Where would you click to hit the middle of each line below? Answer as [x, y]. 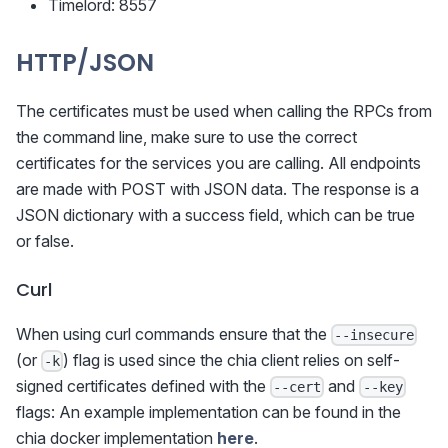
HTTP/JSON [85, 62]
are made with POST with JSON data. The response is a [217, 188]
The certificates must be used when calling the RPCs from [224, 110]
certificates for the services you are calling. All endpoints [218, 162]
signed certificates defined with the [143, 386]
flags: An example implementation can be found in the [208, 412]
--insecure [374, 334]
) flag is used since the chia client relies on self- [232, 359]
